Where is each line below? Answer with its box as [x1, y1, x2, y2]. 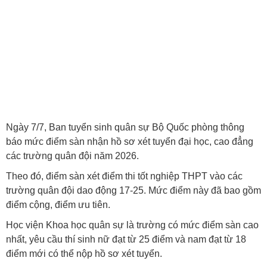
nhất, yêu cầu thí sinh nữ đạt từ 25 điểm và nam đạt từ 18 [6, 234, 246, 244]
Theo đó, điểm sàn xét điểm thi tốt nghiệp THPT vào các [6, 171, 243, 181]
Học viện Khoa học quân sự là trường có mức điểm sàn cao [6, 220, 259, 230]
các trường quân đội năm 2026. [6, 151, 139, 161]
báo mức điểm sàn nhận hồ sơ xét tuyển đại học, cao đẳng [6, 136, 253, 147]
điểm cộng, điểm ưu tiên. [6, 200, 110, 210]
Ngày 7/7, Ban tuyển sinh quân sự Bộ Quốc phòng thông [6, 122, 244, 132]
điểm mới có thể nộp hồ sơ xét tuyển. [6, 249, 162, 259]
